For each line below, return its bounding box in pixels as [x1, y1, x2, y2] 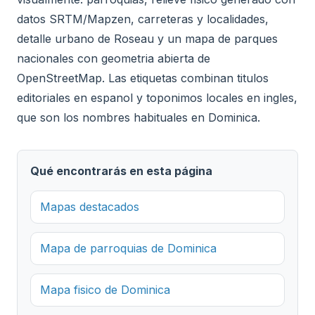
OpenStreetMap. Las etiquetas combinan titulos [17, 71, 269, 85]
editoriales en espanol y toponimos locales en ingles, [17, 91, 297, 105]
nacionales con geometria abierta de [17, 51, 210, 65]
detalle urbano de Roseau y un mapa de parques [17, 32, 278, 46]
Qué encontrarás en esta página [30, 164, 212, 178]
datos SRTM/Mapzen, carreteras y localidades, [17, 12, 269, 26]
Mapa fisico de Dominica [40, 282, 171, 297]
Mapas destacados [40, 199, 140, 214]
